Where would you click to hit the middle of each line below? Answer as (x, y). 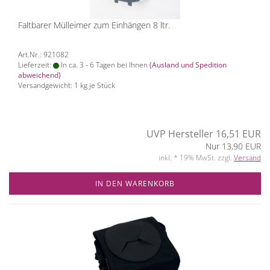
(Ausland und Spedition (188, 65)
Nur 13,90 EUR (233, 146)
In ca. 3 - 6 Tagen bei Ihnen (103, 65)
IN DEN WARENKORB (135, 184)
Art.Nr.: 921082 (43, 55)
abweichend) (39, 75)
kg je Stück (97, 85)
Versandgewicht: (46, 85)
